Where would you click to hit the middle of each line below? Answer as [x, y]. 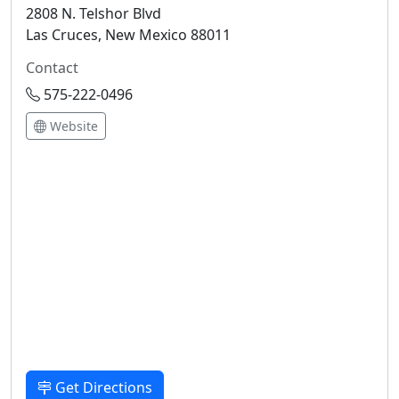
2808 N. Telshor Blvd [94, 13]
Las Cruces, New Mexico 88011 [128, 35]
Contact [52, 68]
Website [72, 126]
